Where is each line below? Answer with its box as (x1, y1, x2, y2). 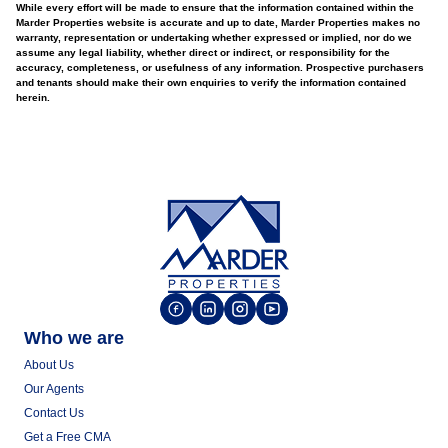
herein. (16, 92, 50, 103)
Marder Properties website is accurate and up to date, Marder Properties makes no (16, 17, 420, 28)
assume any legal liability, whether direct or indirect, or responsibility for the (16, 47, 390, 58)
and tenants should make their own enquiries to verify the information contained (16, 77, 406, 88)
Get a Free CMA (24, 430, 111, 444)
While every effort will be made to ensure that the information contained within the (16, 2, 414, 13)
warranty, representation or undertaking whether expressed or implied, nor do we (16, 32, 412, 43)
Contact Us (24, 406, 84, 420)
